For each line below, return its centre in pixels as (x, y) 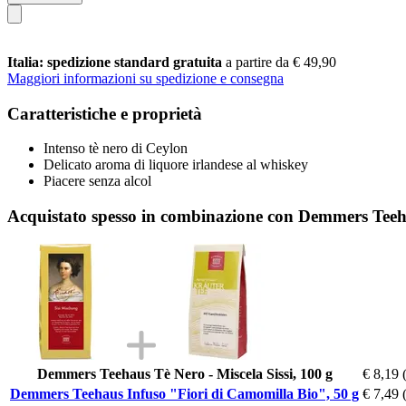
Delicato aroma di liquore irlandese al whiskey (176, 165)
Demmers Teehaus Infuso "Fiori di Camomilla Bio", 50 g (184, 393)
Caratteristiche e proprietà (105, 113)
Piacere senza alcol (97, 181)
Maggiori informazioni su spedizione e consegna (145, 78)
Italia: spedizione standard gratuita (116, 62)
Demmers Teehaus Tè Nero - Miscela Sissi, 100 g (184, 373)
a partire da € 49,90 (281, 62)
